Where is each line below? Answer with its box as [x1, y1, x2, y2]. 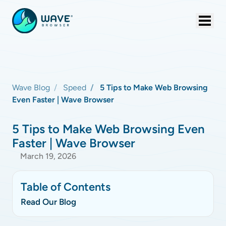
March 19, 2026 [20, 151, 76, 161]
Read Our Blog [21, 197, 76, 207]
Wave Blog [12, 83, 50, 92]
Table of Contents [21, 180, 110, 194]
